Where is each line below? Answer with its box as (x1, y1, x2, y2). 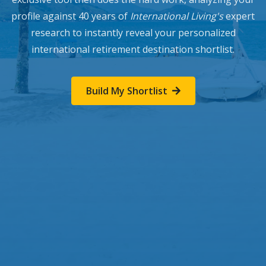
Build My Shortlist (85, 84, 167, 97)
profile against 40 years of (11, 9, 130, 23)
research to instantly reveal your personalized (30, 26, 236, 39)
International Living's (130, 9, 223, 23)
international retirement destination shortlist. (31, 43, 235, 56)
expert (223, 9, 255, 23)
